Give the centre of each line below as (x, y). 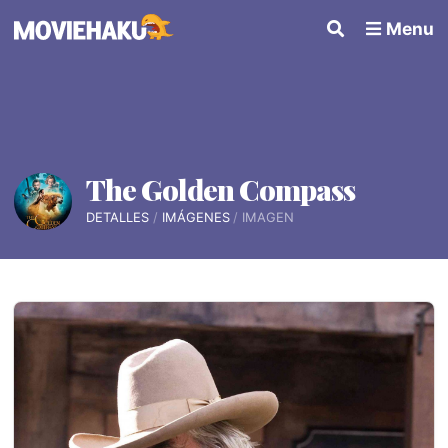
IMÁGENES (195, 217)
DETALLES (118, 217)
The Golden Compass (221, 189)
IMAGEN (267, 217)
